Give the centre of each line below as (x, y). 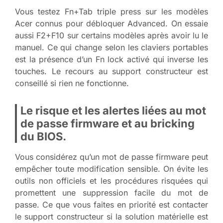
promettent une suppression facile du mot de (111, 192)
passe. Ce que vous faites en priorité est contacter (111, 204)
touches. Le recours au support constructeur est (111, 71)
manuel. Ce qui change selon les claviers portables (111, 47)
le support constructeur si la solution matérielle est (111, 216)
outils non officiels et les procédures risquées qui (111, 180)
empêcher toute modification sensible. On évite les (111, 168)
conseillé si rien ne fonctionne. (72, 83)
